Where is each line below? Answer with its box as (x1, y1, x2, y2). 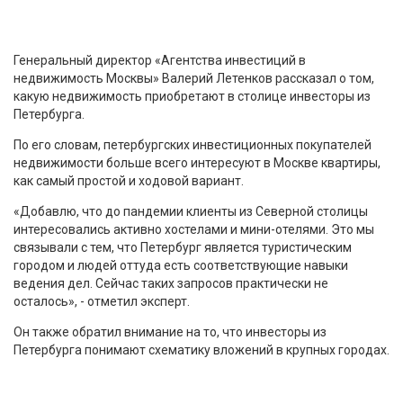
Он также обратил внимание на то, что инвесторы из (13, 324, 327, 339)
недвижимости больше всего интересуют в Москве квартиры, (13, 155, 381, 170)
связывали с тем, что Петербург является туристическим (13, 239, 352, 255)
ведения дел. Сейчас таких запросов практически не (13, 275, 328, 291)
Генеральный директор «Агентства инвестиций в (13, 52, 306, 67)
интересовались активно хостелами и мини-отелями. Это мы (13, 221, 374, 237)
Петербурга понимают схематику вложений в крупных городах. (13, 342, 390, 357)
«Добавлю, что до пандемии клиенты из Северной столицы (13, 203, 368, 219)
